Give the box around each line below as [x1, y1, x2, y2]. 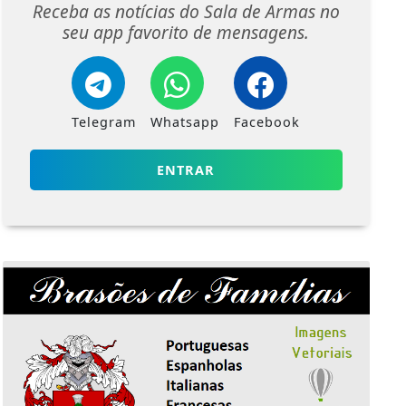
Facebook [234, 113, 301, 131]
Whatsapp [150, 113, 220, 131]
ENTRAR [157, 161, 216, 179]
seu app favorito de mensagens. [63, 20, 310, 45]
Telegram [72, 113, 137, 131]
